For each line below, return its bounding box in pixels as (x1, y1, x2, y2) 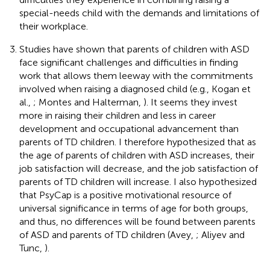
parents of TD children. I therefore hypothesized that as (19, 136, 256, 148)
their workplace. (19, 20, 88, 32)
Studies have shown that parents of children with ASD (19, 43, 250, 55)
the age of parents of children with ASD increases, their (19, 149, 254, 161)
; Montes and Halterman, (33, 96, 143, 108)
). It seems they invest (143, 96, 237, 108)
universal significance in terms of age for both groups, (19, 202, 248, 214)
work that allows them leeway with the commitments (19, 69, 253, 81)
